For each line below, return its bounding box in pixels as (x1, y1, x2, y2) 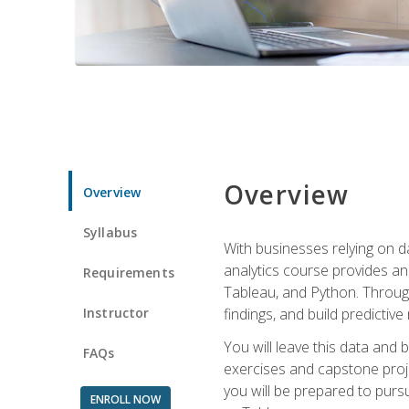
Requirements (83, 263, 174, 281)
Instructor (83, 303, 150, 321)
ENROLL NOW (89, 391, 161, 407)
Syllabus (83, 223, 138, 241)
